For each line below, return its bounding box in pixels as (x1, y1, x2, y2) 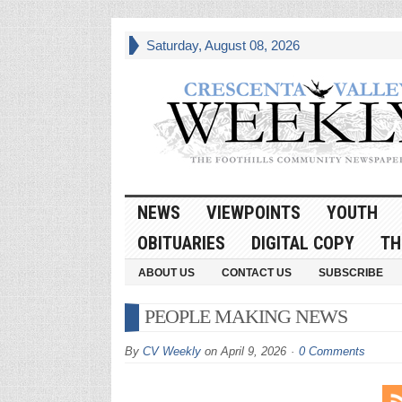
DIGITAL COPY (250, 232, 354, 254)
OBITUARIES (136, 232, 225, 254)
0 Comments (298, 344, 365, 358)
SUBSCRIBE (318, 266, 383, 279)
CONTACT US (221, 266, 292, 279)
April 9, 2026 (220, 344, 286, 358)
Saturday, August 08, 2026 (145, 38, 300, 53)
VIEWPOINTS (205, 201, 301, 223)
